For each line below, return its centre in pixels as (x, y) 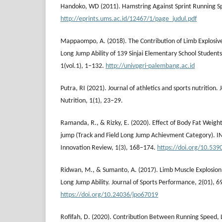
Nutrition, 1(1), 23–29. (92, 101)
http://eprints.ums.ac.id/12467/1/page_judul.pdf (129, 19)
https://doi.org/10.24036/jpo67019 (109, 195)
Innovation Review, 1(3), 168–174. (109, 148)
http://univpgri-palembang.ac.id (150, 66)
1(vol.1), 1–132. (83, 66)
